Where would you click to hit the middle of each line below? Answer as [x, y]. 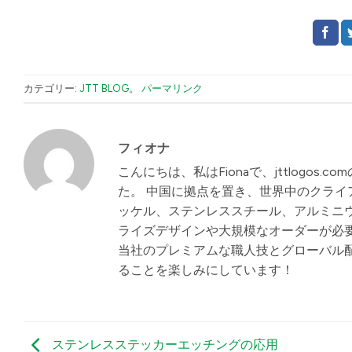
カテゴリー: [51, 88]
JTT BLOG [104, 88]
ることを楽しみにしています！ [206, 270]
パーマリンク [172, 88]
